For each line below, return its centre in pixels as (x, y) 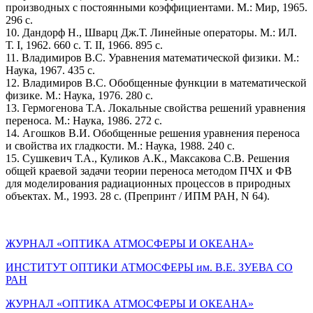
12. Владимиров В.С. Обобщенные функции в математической (156, 82)
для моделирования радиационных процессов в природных (148, 183)
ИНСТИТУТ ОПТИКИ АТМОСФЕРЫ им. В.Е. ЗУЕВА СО (149, 267)
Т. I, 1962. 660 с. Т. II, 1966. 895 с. (84, 45)
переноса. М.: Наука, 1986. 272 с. (84, 120)
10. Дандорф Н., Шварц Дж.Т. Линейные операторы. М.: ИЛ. (151, 32)
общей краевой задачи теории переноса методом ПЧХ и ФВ (149, 170)
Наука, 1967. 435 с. (50, 70)
